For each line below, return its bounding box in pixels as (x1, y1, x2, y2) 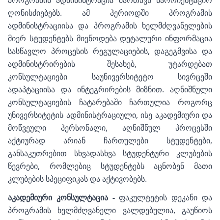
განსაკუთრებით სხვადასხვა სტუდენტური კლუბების (8, 148, 212, 159)
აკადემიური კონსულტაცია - (8, 192, 115, 203)
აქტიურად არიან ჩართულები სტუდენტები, (8, 135, 212, 146)
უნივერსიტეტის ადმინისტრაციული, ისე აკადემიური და (8, 110, 212, 120)
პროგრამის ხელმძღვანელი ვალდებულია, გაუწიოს (8, 205, 212, 216)
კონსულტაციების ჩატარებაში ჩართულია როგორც (8, 97, 212, 108)
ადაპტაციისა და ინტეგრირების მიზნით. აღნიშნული (8, 84, 212, 95)
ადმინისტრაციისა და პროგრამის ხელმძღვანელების (8, 20, 212, 31)
